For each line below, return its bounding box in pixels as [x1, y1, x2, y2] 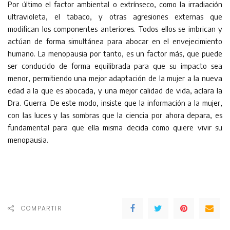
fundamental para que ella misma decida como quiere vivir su [8, 123, 222, 132]
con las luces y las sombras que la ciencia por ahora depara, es [8, 110, 222, 120]
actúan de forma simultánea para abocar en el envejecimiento [8, 36, 222, 46]
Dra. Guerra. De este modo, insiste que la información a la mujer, [8, 98, 222, 107]
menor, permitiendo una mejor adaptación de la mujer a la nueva [8, 73, 222, 83]
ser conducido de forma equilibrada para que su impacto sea [8, 61, 222, 70]
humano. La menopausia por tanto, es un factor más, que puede [8, 49, 222, 58]
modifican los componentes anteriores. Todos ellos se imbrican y [8, 24, 222, 33]
